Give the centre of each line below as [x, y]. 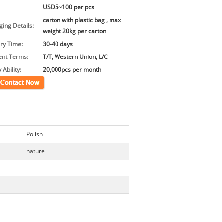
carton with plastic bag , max [82, 20]
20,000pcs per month [72, 70]
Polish [34, 134]
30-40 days [58, 44]
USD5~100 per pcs [68, 7]
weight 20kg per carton [74, 31]
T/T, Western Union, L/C [75, 57]
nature [35, 151]
